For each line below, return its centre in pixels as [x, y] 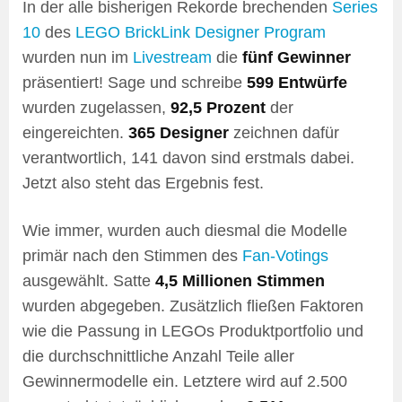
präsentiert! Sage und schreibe [135, 83]
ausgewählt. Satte [89, 281]
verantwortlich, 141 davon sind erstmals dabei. [188, 158]
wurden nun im [78, 58]
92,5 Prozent [218, 108]
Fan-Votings [285, 256]
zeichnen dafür [284, 133]
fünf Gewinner [297, 58]
